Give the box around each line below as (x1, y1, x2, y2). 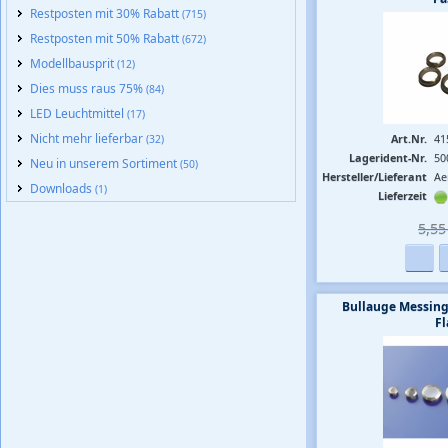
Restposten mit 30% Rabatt (30, 5, 182, 22)
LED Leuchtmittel (30, 105, 127, 122)
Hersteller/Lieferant (322, 169, 427, 184)
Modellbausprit (30, 55, 117, 72)
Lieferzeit (378, 188, 427, 203)
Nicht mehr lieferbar (30, 130, 146, 147)
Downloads (30, 180, 95, 197)
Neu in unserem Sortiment (30, 155, 180, 172)
